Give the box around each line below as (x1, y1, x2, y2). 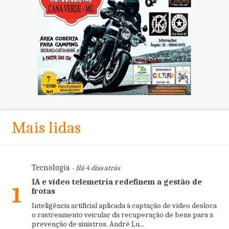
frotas (31, 187, 55, 196)
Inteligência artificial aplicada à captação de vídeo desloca (31, 201, 217, 211)
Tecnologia (31, 163, 70, 173)
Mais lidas (11, 118, 81, 138)
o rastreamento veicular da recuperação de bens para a (31, 210, 213, 220)
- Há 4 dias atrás (70, 164, 120, 173)
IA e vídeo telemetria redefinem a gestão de (31, 177, 202, 187)
